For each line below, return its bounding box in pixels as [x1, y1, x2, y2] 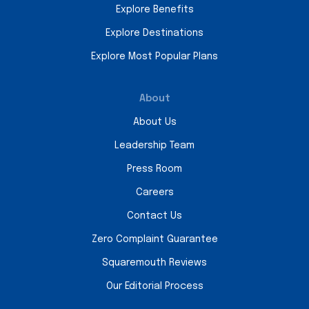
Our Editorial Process [106, 281, 203, 291]
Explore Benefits [115, 4, 194, 14]
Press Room [127, 163, 182, 174]
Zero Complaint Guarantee [91, 234, 218, 244]
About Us [132, 117, 177, 127]
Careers [135, 187, 174, 197]
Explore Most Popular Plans [91, 51, 218, 61]
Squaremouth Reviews [102, 257, 207, 268]
